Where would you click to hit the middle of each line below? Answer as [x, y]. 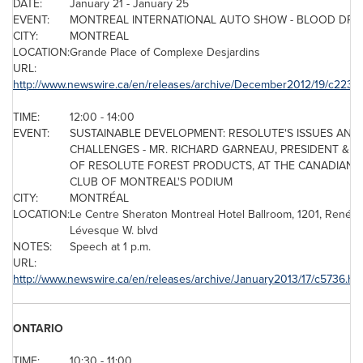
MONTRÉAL [99, 198]
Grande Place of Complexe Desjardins [165, 52]
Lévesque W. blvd [114, 230]
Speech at [96, 246]
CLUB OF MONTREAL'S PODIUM [151, 181]
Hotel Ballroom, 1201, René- [285, 214]
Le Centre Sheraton [120, 214]
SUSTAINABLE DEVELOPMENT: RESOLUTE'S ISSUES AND [215, 133]
